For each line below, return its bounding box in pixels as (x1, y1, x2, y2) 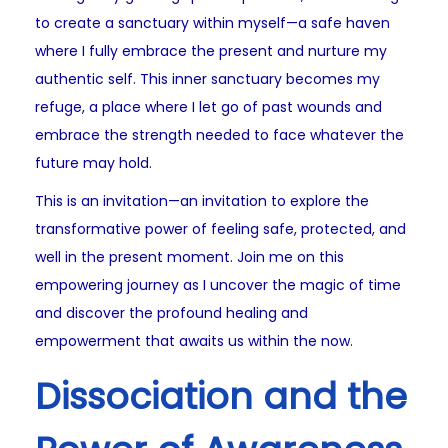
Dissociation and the (35, 371, 407, 423)
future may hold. (35, 153, 152, 174)
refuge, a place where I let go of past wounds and (35, 97, 382, 118)
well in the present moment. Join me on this (35, 247, 344, 268)
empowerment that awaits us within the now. (35, 331, 353, 352)
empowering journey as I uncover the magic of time (35, 275, 401, 296)
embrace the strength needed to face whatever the (35, 125, 404, 146)
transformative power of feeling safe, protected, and (35, 219, 406, 240)
